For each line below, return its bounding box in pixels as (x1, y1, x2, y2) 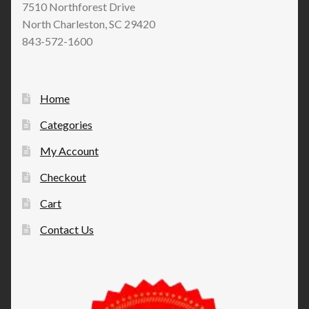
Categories (39, 117, 92, 131)
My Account (39, 143, 99, 157)
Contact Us (39, 222, 94, 236)
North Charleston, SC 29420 (22, 17, 155, 31)
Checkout (39, 170, 86, 183)
